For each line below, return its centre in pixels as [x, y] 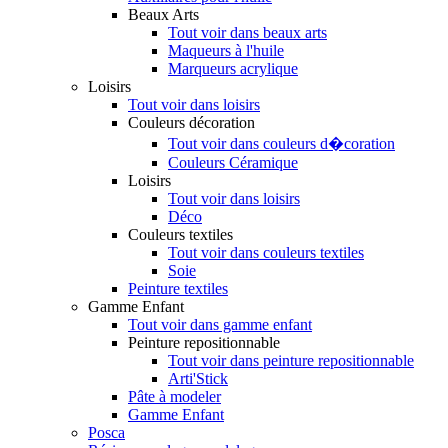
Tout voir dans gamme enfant [220, 324]
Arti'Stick [198, 378]
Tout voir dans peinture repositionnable [291, 360]
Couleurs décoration [191, 122]
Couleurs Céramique [233, 162]
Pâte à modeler [174, 396]
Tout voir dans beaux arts [247, 32]
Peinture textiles [178, 288]
